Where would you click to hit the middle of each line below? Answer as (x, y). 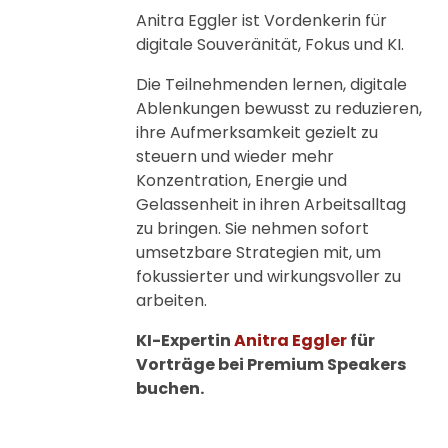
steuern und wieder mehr (235, 156)
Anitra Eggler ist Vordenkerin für (261, 20)
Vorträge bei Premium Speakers (271, 364)
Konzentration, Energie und (241, 180)
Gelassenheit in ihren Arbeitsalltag (271, 204)
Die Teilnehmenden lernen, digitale (271, 84)
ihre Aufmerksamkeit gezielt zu (257, 132)
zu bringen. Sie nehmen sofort (252, 228)
